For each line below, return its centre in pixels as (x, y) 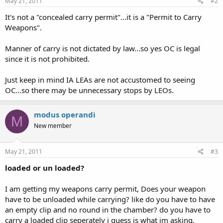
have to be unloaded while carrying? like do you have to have (110, 199)
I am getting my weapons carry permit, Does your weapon (105, 188)
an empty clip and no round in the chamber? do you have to (108, 209)
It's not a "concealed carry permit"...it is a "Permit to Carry (103, 17)
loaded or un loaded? (45, 167)
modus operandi (65, 114)
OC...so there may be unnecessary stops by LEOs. (89, 90)
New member (53, 126)
